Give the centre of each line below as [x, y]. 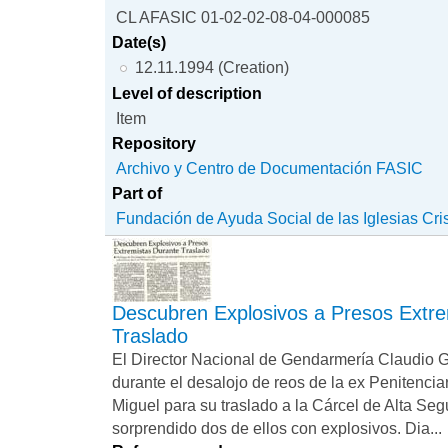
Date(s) [139, 42]
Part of [137, 193]
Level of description [187, 93]
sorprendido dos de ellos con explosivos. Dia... [277, 428]
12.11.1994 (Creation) [211, 67]
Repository [154, 143]
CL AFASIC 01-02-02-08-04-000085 [243, 17]
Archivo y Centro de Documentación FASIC [270, 168]
